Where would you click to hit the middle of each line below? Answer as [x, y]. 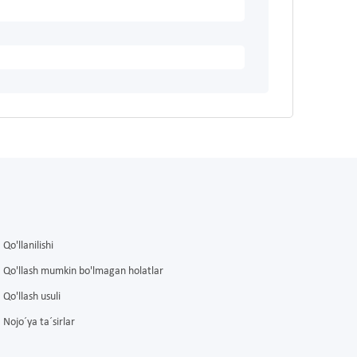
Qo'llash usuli [32, 297]
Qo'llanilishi [28, 246]
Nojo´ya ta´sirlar [39, 323]
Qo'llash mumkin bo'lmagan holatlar [83, 272]
